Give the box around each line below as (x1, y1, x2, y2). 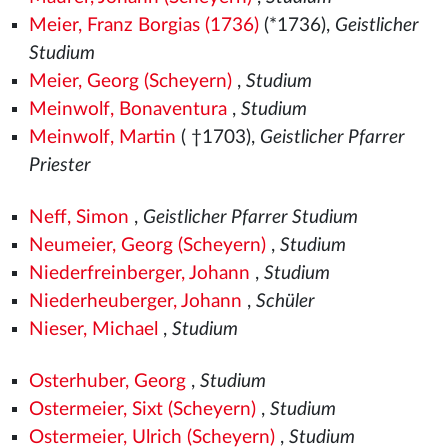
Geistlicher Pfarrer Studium (142, 208, 358, 227)
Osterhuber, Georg (28, 372, 186, 391)
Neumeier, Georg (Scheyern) (28, 236, 266, 255)
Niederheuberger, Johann (28, 292, 242, 311)
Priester (28, 156, 91, 175)
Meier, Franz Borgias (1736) (28, 16, 259, 35)
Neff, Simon (28, 208, 129, 227)
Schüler (255, 292, 315, 311)
